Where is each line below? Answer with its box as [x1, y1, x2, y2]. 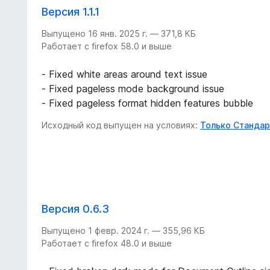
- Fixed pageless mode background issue [42, 83, 225, 95]
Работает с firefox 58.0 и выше [42, 41, 172, 52]
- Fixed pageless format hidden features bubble [42, 97, 254, 110]
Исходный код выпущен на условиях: [42, 120, 201, 131]
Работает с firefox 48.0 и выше [42, 238, 172, 249]
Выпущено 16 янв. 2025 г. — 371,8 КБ [42, 28, 196, 39]
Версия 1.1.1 [42, 5, 100, 19]
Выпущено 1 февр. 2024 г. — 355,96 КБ [42, 225, 206, 236]
